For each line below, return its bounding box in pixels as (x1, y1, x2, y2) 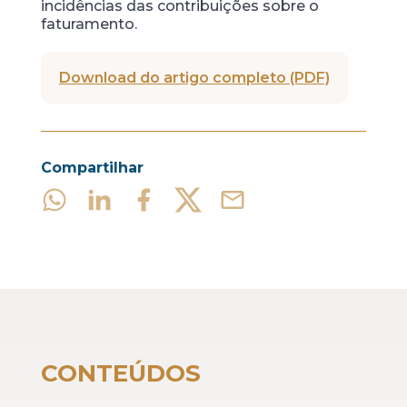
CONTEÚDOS (40, 359, 201, 388)
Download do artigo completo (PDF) (58, 69, 330, 86)
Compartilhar (40, 159, 144, 176)
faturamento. (40, 15, 137, 33)
